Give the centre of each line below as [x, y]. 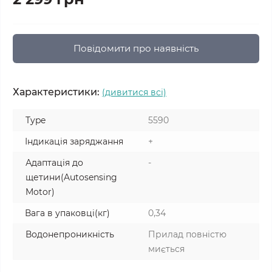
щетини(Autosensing [71, 177]
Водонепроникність [70, 234]
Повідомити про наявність [136, 48]
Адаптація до [54, 163]
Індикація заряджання [74, 141]
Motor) [40, 192]
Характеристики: [56, 92]
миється [166, 249]
